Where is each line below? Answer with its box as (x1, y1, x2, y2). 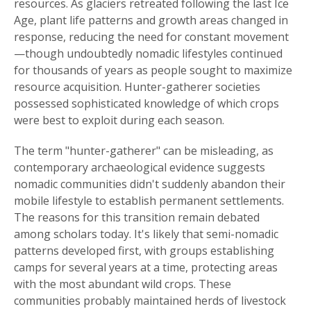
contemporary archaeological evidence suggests (14, 160, 265, 176)
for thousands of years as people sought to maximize (14, 62, 292, 78)
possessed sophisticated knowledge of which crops (14, 96, 279, 112)
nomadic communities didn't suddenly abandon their (14, 176, 285, 192)
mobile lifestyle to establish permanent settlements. (14, 193, 284, 209)
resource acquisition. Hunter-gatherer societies (14, 79, 260, 95)
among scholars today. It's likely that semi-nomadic (14, 226, 278, 242)
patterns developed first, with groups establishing (14, 243, 274, 259)
